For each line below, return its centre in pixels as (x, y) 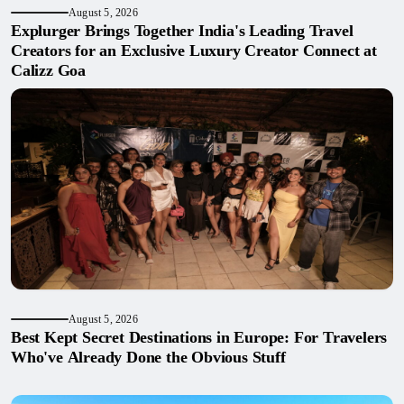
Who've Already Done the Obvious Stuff (148, 357)
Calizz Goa (48, 70)
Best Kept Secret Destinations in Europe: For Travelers (199, 337)
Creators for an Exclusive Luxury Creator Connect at (194, 50)
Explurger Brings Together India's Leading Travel (182, 30)
